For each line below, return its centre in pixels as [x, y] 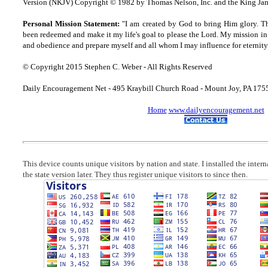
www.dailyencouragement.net [216, 110]
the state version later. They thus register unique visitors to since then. [135, 174]
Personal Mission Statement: [71, 24]
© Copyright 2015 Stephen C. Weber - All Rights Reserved [118, 67]
